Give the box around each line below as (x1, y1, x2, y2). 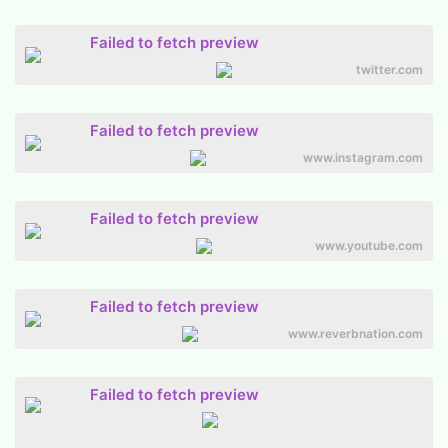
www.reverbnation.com (288, 326, 423, 342)
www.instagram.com (303, 150, 423, 166)
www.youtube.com (315, 238, 423, 254)
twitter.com (356, 62, 423, 78)
